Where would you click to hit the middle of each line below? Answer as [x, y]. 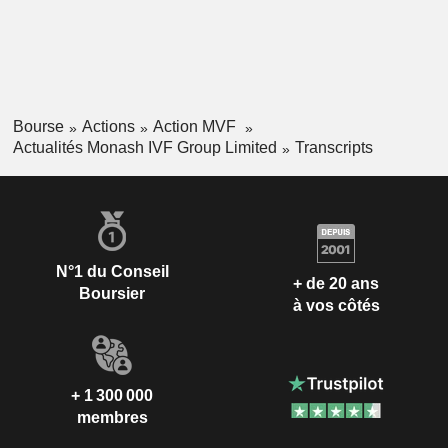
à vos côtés [336, 306]
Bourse [38, 127]
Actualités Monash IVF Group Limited [144, 147]
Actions [108, 127]
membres [112, 417]
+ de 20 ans [336, 284]
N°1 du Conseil [112, 271]
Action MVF [196, 127]
